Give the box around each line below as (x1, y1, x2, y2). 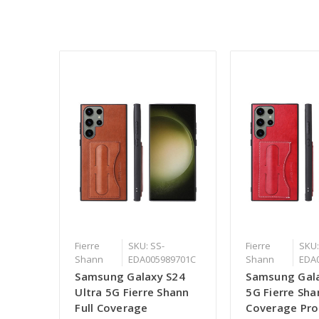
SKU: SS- (127, 239, 164, 253)
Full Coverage (75, 300, 148, 315)
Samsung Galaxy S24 (75, 269, 185, 284)
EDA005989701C (127, 253, 196, 266)
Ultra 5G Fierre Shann (75, 285, 189, 300)
